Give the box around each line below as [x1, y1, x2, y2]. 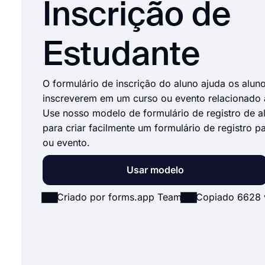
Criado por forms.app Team [57, 191, 182, 203]
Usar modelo [126, 164, 184, 176]
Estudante [43, 40, 200, 73]
